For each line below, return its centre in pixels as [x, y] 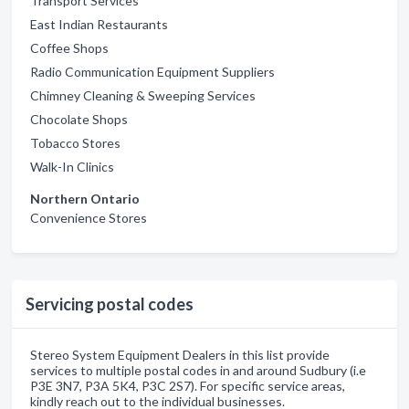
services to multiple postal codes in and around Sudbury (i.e [198, 370]
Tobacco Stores [75, 143]
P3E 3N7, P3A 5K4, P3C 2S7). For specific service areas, [188, 386]
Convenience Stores [89, 218]
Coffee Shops [69, 48]
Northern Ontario [85, 199]
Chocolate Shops [79, 119]
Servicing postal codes [110, 304]
